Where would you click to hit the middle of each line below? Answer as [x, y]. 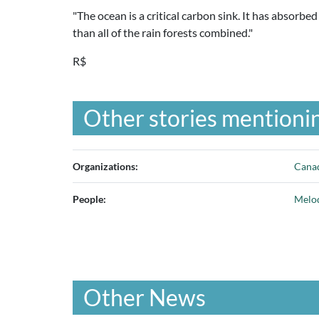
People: [89, 199]
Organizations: [105, 166]
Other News [145, 297]
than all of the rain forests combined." [163, 32]
